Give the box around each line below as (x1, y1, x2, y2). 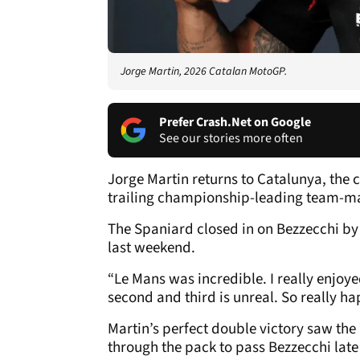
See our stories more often (159, 129, 303, 147)
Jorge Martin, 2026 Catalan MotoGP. (121, 63, 287, 80)
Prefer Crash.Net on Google (159, 112, 311, 131)
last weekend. (108, 236, 195, 259)
